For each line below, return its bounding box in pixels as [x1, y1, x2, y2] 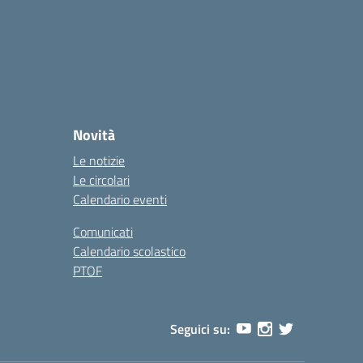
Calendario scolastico [73, 241, 186, 261]
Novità [73, 124, 115, 146]
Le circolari [73, 170, 130, 190]
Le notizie [73, 151, 125, 170]
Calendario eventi [73, 190, 167, 209]
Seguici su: [170, 319, 230, 339]
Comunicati [73, 222, 133, 241]
